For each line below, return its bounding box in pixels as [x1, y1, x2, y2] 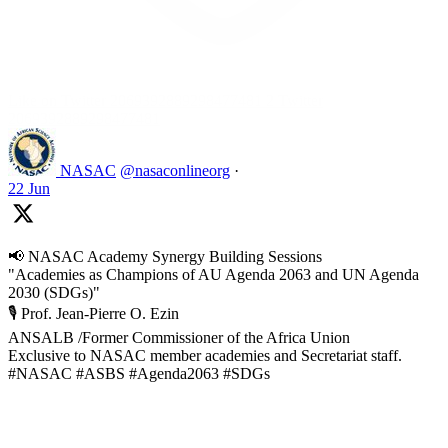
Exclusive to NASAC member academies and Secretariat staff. [8, 347, 402, 364]
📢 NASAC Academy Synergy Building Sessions [8, 248, 322, 265]
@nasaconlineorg [120, 162, 230, 179]
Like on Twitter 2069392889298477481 [8, 92, 262, 109]
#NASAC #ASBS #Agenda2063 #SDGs [8, 365, 270, 382]
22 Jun [8, 180, 50, 197]
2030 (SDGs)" [8, 284, 100, 301]
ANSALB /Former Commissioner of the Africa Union [8, 329, 350, 346]
